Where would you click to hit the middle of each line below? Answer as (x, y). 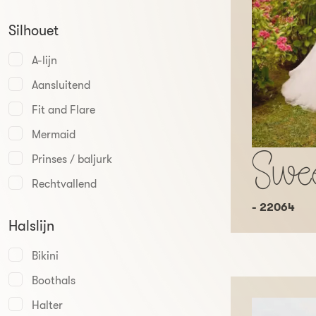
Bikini (45, 256)
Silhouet (34, 31)
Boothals (54, 281)
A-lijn (44, 61)
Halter (47, 305)
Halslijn (31, 226)
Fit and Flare (63, 110)
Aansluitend (61, 85)
